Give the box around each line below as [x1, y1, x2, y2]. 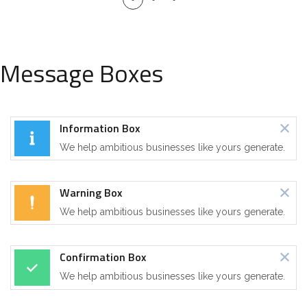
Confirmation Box [60, 249, 146, 265]
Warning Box [60, 184, 122, 201]
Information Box [60, 120, 140, 136]
